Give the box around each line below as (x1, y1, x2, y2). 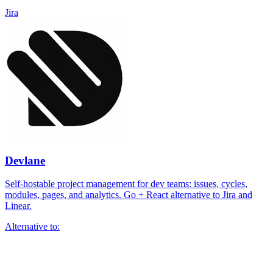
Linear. (5, 200, 32, 211)
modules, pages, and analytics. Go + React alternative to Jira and (5, 190, 252, 200)
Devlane (5, 154, 45, 167)
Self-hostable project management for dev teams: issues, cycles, (5, 179, 247, 190)
